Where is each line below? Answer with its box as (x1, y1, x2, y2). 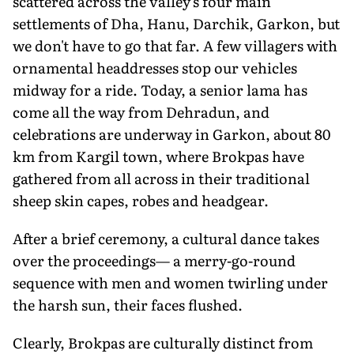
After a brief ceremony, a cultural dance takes (13, 227, 319, 249)
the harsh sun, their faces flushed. (13, 293, 243, 315)
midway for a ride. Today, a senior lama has (13, 78, 307, 100)
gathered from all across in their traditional (13, 167, 310, 189)
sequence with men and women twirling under (13, 271, 328, 293)
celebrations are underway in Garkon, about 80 (13, 122, 330, 145)
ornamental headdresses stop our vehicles (13, 56, 297, 78)
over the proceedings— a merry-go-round (13, 249, 296, 271)
